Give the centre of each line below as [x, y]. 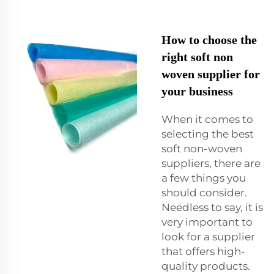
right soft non [197, 57]
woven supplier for [211, 74]
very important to [207, 222]
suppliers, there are [211, 164]
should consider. [204, 193]
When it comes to [207, 120]
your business [197, 91]
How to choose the [209, 40]
